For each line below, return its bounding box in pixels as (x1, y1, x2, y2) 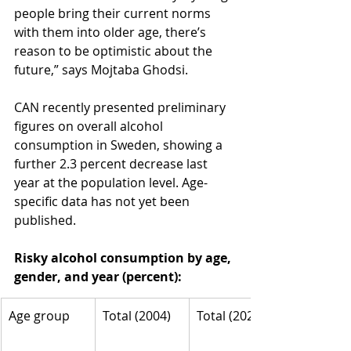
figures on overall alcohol (14, 117, 166, 135)
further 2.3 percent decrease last (14, 154, 211, 172)
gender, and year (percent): (14, 267, 182, 285)
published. (14, 211, 76, 229)
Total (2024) (197, 306, 265, 324)
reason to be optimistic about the (14, 42, 215, 60)
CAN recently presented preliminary (14, 98, 229, 116)
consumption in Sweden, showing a (14, 136, 226, 154)
